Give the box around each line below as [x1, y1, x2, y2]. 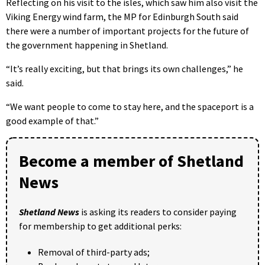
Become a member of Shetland [19, 150, 244, 172]
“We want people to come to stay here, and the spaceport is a [6, 101, 254, 113]
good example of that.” [6, 115, 99, 127]
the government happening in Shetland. [6, 39, 168, 51]
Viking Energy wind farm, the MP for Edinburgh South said [6, 11, 238, 23]
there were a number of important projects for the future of [6, 25, 249, 37]
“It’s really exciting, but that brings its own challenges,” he [6, 63, 243, 75]
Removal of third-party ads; [38, 246, 150, 258]
